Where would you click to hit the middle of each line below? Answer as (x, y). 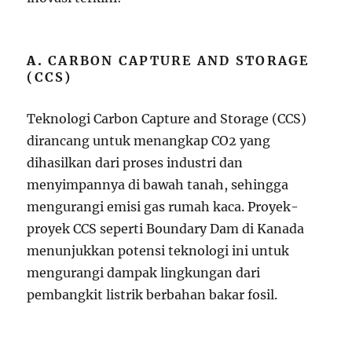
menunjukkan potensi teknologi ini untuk (158, 250)
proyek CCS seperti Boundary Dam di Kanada (166, 228)
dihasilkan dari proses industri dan (135, 162)
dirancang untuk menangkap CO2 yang (149, 140)
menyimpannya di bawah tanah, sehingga (158, 184)
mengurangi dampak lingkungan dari (144, 272)
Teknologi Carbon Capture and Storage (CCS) (167, 118)
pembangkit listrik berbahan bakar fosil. (152, 294)
